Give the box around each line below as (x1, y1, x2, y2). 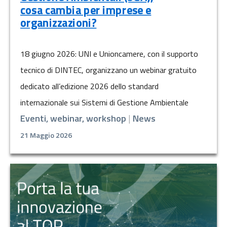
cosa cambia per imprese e (20, 1, 152, 19)
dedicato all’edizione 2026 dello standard (20, 80, 159, 93)
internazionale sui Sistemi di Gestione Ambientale (20, 96, 188, 109)
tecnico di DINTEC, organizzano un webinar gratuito (20, 64, 197, 77)
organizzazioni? (20, 14, 97, 32)
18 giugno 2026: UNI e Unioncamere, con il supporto (20, 48, 198, 60)
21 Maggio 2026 (20, 130, 72, 141)
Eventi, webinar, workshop (20, 111, 126, 126)
